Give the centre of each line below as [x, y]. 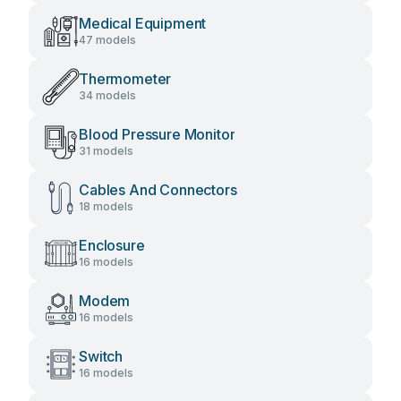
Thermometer [125, 79]
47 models [107, 40]
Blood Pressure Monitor [157, 134]
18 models [106, 206]
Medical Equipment [143, 23]
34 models [107, 95]
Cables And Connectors [158, 190]
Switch [101, 356]
